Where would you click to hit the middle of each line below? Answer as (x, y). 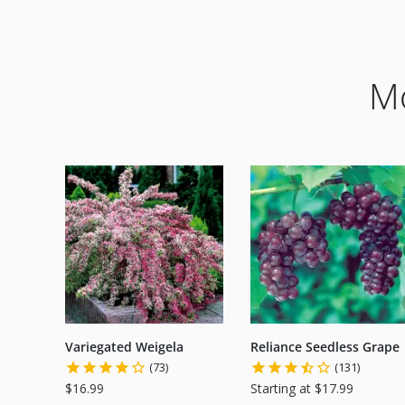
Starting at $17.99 (302, 388)
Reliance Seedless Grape (325, 346)
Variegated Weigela (124, 346)
